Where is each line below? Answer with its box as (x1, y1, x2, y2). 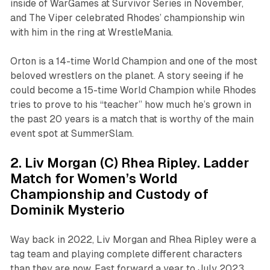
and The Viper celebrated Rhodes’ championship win (10, 12, 245, 24)
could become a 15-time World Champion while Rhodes (10, 84, 256, 96)
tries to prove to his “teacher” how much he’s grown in (10, 99, 251, 111)
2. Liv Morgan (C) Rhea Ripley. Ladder (10, 155, 249, 171)
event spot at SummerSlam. (10, 128, 134, 140)
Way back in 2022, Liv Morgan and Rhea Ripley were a (10, 234, 256, 246)
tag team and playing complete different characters (10, 248, 242, 260)
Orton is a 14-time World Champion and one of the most (10, 55, 257, 67)
